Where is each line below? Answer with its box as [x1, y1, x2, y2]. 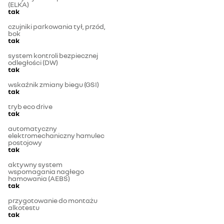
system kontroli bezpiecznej [8, 51, 98, 60]
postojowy [8, 138, 42, 147]
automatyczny [8, 124, 57, 133]
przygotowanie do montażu [8, 196, 97, 205]
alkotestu [8, 203, 39, 212]
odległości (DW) [8, 58, 58, 67]
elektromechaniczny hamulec [8, 131, 104, 140]
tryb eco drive [8, 102, 52, 111]
